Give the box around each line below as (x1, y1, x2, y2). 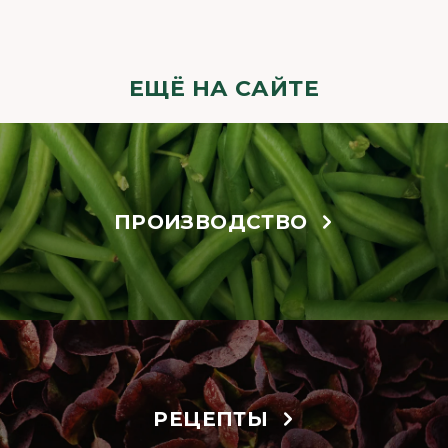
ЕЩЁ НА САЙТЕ (128, 75, 320, 102)
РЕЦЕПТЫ (153, 406, 269, 431)
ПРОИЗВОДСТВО (113, 209, 308, 234)
